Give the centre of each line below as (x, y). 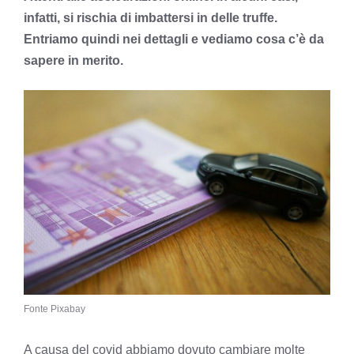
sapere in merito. (73, 60)
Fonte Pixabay (55, 309)
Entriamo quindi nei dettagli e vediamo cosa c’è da (174, 39)
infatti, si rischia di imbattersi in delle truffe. (151, 18)
